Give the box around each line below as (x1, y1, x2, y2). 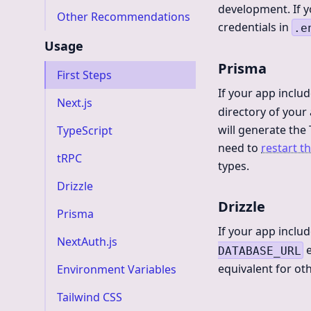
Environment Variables (57, 262, 176, 277)
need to (218, 140, 261, 155)
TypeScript (57, 123, 112, 138)
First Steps (57, 67, 112, 83)
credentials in (218, 19, 292, 35)
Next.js (57, 95, 92, 110)
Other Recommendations (57, 9, 190, 24)
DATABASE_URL (218, 244, 301, 257)
